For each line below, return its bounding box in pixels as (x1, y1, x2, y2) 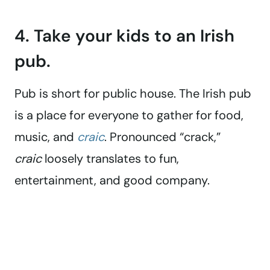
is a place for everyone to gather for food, (14, 107, 243, 124)
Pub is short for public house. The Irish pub (14, 86, 251, 102)
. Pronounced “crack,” (104, 129, 221, 145)
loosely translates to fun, (42, 151, 179, 167)
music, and (14, 129, 77, 145)
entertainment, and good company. (14, 172, 210, 189)
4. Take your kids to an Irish (14, 25, 234, 48)
